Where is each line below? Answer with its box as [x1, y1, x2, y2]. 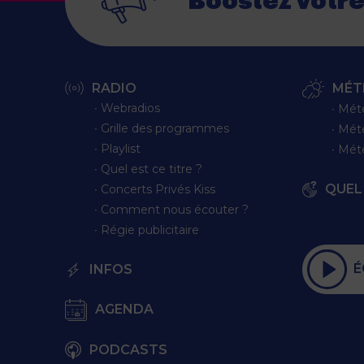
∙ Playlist [94, 141, 141, 156]
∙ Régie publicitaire [94, 222, 199, 237]
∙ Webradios [94, 100, 160, 115]
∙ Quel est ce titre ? [94, 161, 202, 176]
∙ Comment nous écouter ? [94, 201, 249, 217]
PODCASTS [89, 341, 168, 357]
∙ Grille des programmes [94, 120, 229, 136]
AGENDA [94, 301, 154, 318]
